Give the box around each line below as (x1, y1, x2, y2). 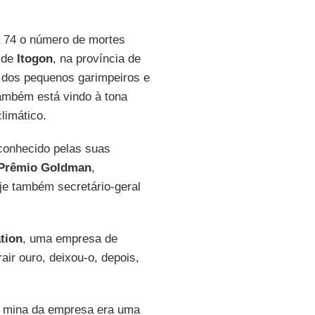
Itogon (16, 52, 53, 65)
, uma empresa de (22, 232, 117, 245)
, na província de (52, 52, 141, 65)
